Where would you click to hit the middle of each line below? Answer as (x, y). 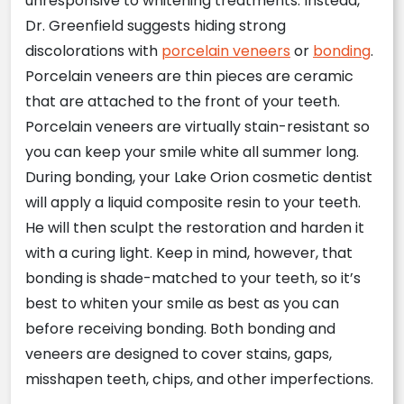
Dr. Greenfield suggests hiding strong (156, 26)
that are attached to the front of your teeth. (183, 101)
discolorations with (93, 51)
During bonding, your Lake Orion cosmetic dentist (199, 177)
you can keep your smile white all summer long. (192, 152)
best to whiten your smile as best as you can (182, 303)
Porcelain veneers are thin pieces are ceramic (189, 76)
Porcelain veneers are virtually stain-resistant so (197, 127)
